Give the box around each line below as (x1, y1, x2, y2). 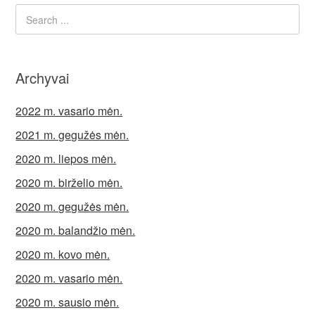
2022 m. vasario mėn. (15, 103, 123, 120)
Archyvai (15, 67, 70, 89)
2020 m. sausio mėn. (15, 294, 120, 311)
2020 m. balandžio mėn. (15, 222, 136, 239)
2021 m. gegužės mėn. (15, 127, 129, 143)
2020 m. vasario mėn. (15, 270, 123, 287)
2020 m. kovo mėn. (15, 246, 110, 263)
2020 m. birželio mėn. (15, 174, 123, 191)
